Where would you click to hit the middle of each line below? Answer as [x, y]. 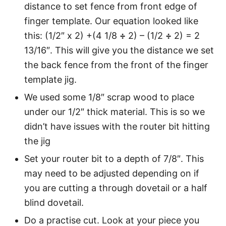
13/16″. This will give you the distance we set [119, 50]
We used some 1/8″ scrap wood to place [109, 97]
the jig [37, 141]
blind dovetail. [54, 202]
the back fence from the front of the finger [116, 65]
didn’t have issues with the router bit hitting [117, 126]
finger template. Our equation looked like [111, 21]
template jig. [50, 79]
